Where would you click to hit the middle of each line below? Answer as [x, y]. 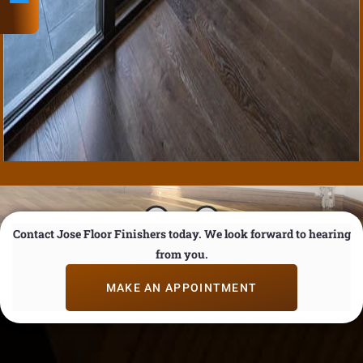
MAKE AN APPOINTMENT [181, 288]
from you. [181, 254]
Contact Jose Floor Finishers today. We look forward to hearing [181, 234]
